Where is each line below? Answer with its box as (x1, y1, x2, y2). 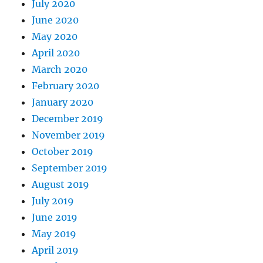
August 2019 (32, 178, 90, 191)
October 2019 (32, 146, 94, 158)
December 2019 (32, 113, 104, 125)
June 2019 (32, 211, 78, 224)
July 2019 (32, 195, 75, 207)
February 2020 (32, 80, 100, 92)
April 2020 (32, 47, 80, 59)
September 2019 (32, 162, 108, 174)
